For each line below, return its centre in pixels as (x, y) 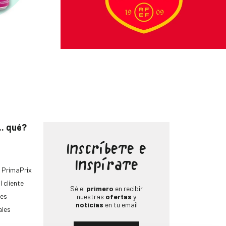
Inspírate (106, 166)
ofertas (119, 196)
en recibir (128, 188)
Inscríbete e (106, 150)
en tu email (120, 205)
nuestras (91, 196)
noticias (89, 205)
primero (100, 188)
